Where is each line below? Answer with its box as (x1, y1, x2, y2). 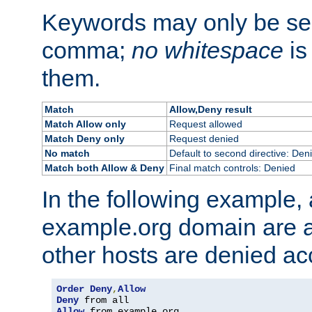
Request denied (169, 132, 239, 144)
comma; (42, 36, 132, 63)
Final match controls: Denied (169, 162, 295, 173)
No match (44, 147, 90, 159)
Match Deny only (44, 132, 125, 144)
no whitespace (132, 36, 283, 63)
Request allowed (169, 118, 242, 130)
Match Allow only (44, 118, 126, 130)
